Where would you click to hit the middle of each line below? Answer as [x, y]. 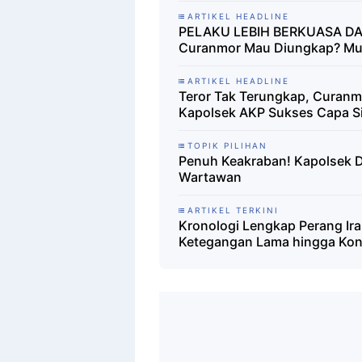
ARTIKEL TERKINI [233, 210]
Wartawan [210, 177]
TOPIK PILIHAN [227, 145]
